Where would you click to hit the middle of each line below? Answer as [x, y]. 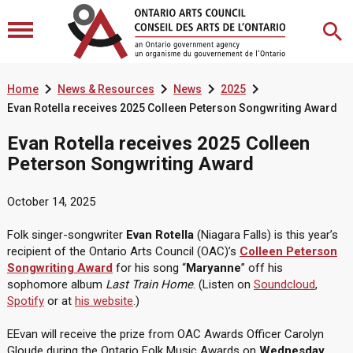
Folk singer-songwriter [66, 235]
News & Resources [106, 89]
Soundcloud [284, 284]
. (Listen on [223, 284]
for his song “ [149, 268]
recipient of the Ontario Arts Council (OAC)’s [123, 251]
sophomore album [56, 284]
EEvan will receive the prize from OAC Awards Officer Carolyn [165, 334]
